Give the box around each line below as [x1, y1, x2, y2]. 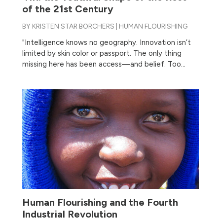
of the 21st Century [22, 2, 113, 15]
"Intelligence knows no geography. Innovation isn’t [22, 37, 191, 47]
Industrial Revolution [22, 208, 117, 220]
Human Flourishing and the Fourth [22, 196, 178, 208]
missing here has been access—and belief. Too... [22, 59, 185, 69]
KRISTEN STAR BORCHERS [32, 22, 114, 31]
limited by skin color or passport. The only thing [22, 48, 182, 58]
